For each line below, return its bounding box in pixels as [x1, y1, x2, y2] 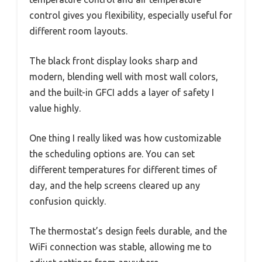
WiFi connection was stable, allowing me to [29, 242, 212, 252]
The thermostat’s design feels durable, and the [29, 226, 227, 236]
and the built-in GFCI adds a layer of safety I [29, 87, 214, 98]
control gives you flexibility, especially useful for [29, 10, 232, 20]
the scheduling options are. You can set [29, 149, 195, 159]
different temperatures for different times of [29, 164, 217, 175]
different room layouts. [29, 26, 127, 36]
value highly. [29, 103, 81, 113]
